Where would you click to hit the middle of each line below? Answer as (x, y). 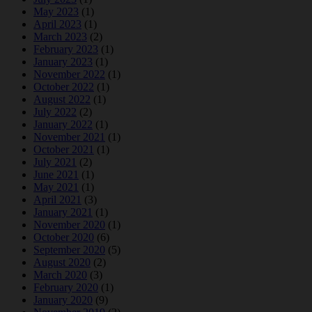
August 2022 (62, 99)
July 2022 (55, 111)
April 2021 (57, 199)
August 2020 (62, 262)
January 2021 (63, 212)
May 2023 (56, 11)
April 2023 (57, 24)
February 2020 (66, 287)
